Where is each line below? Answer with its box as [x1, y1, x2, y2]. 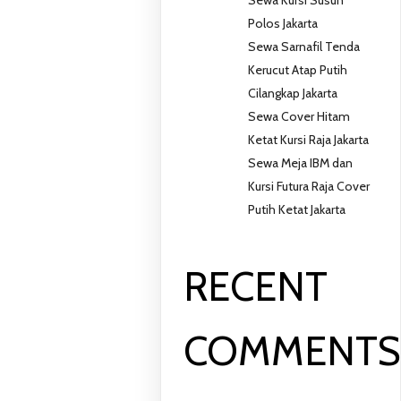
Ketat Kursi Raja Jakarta [248, 131, 370, 148]
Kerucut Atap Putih [248, 61, 348, 78]
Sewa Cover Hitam [248, 107, 351, 124]
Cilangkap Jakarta [248, 84, 338, 101]
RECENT [183, 262, 328, 311]
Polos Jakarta [248, 14, 319, 31]
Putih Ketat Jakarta [248, 200, 346, 218]
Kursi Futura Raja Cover [248, 177, 371, 194]
